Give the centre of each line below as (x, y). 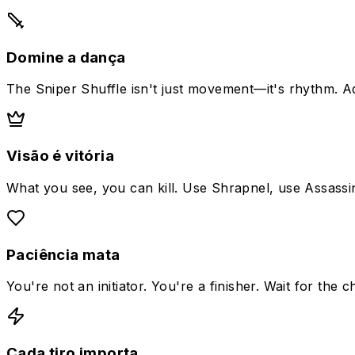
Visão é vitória (60, 156)
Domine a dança (66, 57)
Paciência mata (63, 254)
